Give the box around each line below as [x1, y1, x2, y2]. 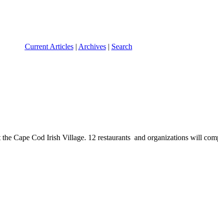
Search [111, 42, 132, 51]
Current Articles [24, 42, 73, 51]
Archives [78, 42, 106, 51]
